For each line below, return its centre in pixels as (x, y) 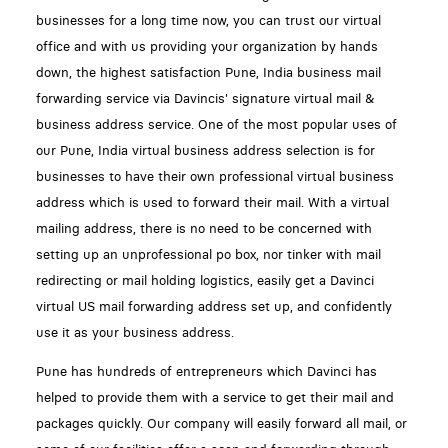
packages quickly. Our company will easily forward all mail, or (221, 423)
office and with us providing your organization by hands (206, 47)
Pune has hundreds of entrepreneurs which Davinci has (206, 371)
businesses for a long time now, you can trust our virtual (208, 21)
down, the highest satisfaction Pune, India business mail (208, 73)
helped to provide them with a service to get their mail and (214, 397)
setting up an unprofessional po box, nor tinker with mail (208, 255)
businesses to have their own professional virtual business (214, 177)
